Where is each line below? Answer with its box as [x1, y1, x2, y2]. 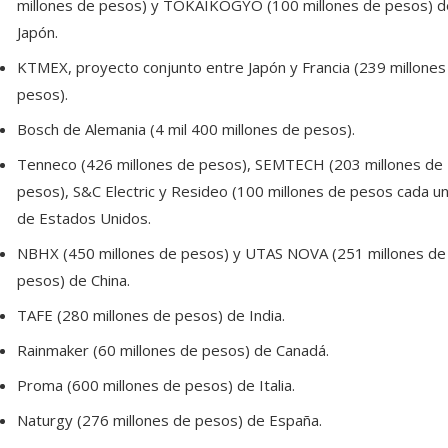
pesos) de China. [16, 270, 130, 290]
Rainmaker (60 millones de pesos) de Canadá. [16, 340, 329, 360]
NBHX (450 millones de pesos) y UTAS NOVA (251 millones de [16, 243, 446, 263]
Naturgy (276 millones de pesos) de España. [16, 410, 322, 430]
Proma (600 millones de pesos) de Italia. [16, 375, 295, 395]
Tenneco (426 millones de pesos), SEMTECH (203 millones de [16, 154, 443, 174]
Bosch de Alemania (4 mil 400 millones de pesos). [16, 119, 355, 139]
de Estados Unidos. [16, 208, 151, 228]
